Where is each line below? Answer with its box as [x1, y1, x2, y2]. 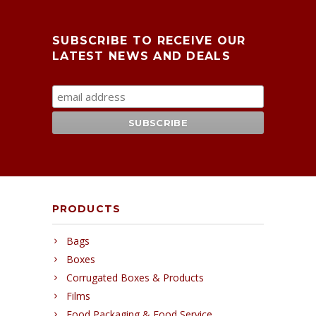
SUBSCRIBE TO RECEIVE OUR [52, 33, 246, 47]
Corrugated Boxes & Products [66, 270, 204, 284]
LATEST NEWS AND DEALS [52, 49, 231, 63]
